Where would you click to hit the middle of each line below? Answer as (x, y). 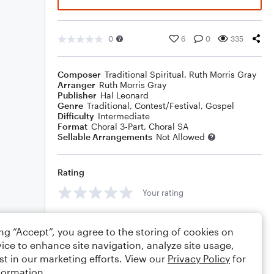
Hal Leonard (124, 95)
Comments (80, 220)
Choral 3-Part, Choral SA (140, 126)
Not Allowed (180, 137)
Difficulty (76, 116)
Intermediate (124, 116)
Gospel (220, 106)
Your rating (163, 192)
